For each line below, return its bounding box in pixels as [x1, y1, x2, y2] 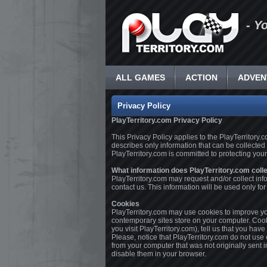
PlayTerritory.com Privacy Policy [111, 116, 222, 125]
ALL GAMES [116, 73, 165, 82]
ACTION [185, 73, 218, 82]
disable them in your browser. [111, 250, 206, 258]
